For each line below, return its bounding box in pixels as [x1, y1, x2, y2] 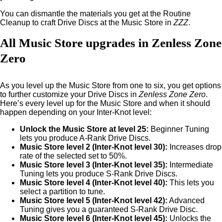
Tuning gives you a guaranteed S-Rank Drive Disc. [20, 205, 198, 214]
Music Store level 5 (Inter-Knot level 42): [20, 196, 167, 205]
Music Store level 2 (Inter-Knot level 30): [20, 143, 167, 151]
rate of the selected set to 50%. [20, 152, 127, 160]
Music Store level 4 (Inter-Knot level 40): [20, 178, 169, 187]
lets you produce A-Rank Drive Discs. [20, 134, 151, 142]
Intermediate [167, 161, 213, 169]
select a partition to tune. [20, 187, 105, 196]
